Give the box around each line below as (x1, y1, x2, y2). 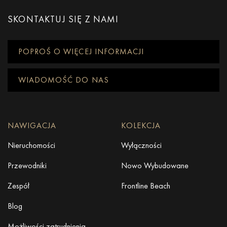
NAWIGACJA (8, 120, 56, 131)
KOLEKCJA (121, 120, 161, 131)
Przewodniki (8, 160, 47, 171)
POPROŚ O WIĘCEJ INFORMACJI (18, 46, 144, 57)
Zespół (8, 180, 29, 192)
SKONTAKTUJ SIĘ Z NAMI (8, 13, 119, 25)
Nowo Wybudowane (121, 160, 188, 171)
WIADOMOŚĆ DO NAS (18, 74, 109, 86)
